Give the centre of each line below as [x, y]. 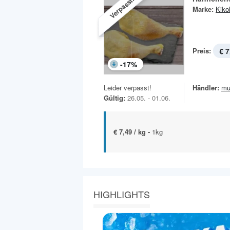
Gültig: [114, 98]
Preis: [202, 50]
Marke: [203, 9]
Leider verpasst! [128, 87]
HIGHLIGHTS [122, 194]
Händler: [206, 87]
